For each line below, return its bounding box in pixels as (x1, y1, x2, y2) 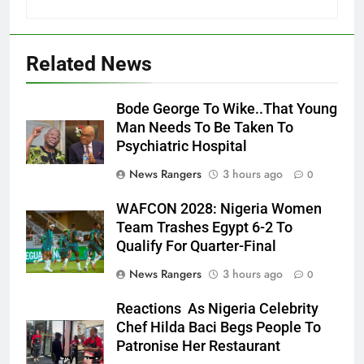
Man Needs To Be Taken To (116, 119, 293, 136)
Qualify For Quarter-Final (116, 238, 276, 255)
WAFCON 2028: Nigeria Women (116, 201, 322, 218)
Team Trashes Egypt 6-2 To (116, 219, 292, 236)
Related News (26, 52, 152, 76)
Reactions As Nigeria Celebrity (116, 301, 318, 318)
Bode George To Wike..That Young (116, 101, 337, 118)
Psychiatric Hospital (116, 138, 247, 155)
